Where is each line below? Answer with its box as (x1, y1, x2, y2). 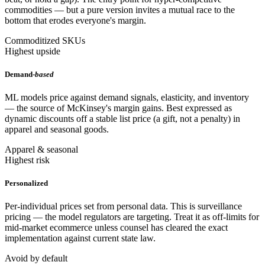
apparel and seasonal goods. (5, 124, 109, 135)
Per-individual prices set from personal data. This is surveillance (5, 201, 242, 212)
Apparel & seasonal (5, 144, 78, 155)
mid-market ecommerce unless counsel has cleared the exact (5, 222, 228, 233)
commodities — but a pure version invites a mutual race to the (5, 4, 235, 15)
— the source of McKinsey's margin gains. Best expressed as (5, 103, 232, 114)
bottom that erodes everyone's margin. (5, 15, 146, 25)
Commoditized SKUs (5, 35, 85, 46)
